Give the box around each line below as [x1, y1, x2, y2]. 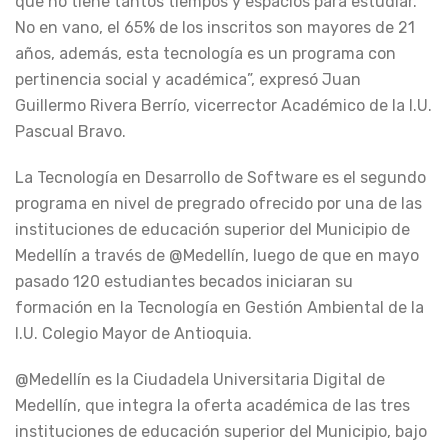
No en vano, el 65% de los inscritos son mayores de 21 [15, 17, 415, 37]
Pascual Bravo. [15, 121, 126, 141]
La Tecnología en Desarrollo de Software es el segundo [15, 167, 426, 187]
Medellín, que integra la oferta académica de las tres [15, 395, 410, 415]
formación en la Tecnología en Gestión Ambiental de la [15, 297, 424, 317]
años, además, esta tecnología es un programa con [15, 43, 396, 63]
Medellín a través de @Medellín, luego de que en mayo [15, 245, 419, 265]
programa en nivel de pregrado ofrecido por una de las [15, 193, 422, 213]
